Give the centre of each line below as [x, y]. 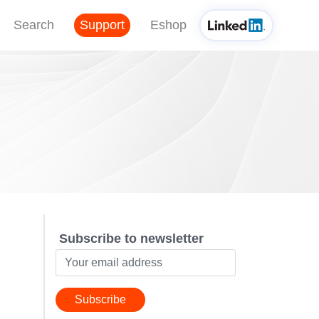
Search [33, 25]
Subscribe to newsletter [131, 239]
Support [102, 25]
